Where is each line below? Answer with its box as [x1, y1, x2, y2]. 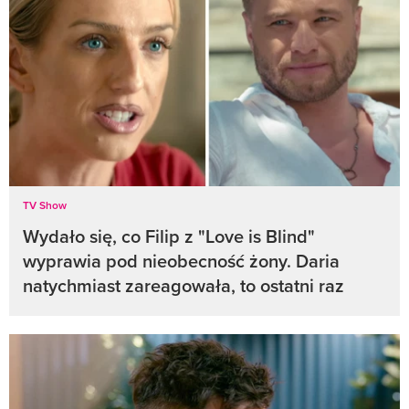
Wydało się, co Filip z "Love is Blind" [23, 222, 315, 249]
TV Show [23, 196, 67, 213]
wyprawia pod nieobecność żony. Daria [23, 246, 340, 274]
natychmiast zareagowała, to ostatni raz [23, 271, 344, 299]
